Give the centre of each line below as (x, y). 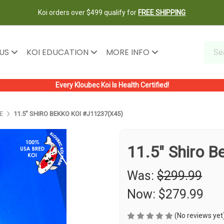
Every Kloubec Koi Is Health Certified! (112, 85)
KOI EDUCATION (58, 52)
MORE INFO (128, 52)
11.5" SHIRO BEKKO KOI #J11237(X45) (68, 114)
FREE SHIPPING (162, 12)
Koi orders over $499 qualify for (88, 12)
